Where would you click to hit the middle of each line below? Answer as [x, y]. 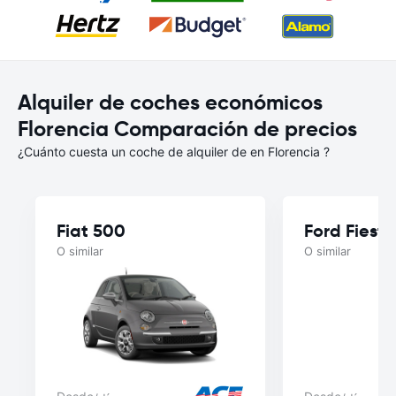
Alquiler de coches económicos [170, 103]
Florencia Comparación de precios [187, 129]
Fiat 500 [91, 231]
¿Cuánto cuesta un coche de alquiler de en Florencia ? [174, 152]
